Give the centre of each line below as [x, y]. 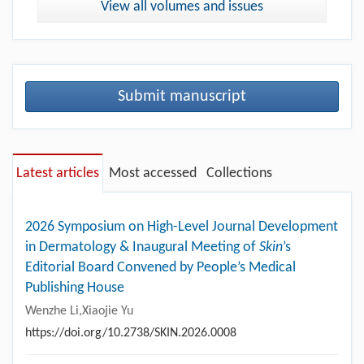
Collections [239, 173]
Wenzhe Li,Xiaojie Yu [79, 311]
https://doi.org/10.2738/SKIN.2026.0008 [131, 333]
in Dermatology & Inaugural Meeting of [142, 247]
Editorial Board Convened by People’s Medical [160, 267]
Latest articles [58, 173]
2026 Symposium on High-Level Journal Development [182, 227]
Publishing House [75, 288]
